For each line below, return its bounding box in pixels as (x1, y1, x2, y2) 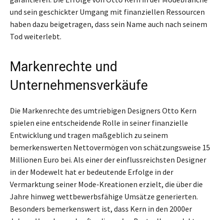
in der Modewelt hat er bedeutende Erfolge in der (10, 166, 173, 177)
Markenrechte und (10, 58, 117, 75)
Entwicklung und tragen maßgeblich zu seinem (10, 130, 168, 140)
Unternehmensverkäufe (10, 77, 148, 93)
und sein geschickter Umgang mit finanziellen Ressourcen (10, 6, 205, 17)
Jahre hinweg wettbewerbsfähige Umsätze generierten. (10, 191, 198, 201)
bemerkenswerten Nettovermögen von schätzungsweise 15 (10, 142, 210, 152)
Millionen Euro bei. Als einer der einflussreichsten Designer (10, 154, 206, 165)
